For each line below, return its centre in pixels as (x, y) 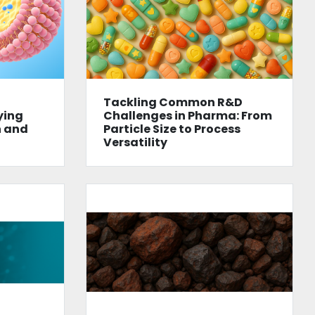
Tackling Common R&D (173, 102)
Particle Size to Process (172, 129)
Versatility (135, 142)
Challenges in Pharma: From (187, 115)
